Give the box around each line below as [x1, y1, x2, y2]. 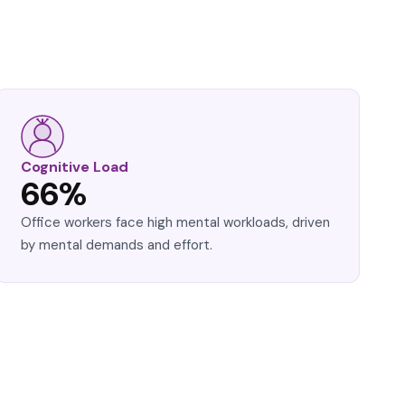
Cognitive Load [21, 157, 128, 176]
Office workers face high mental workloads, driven [21, 213, 330, 231]
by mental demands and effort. [21, 236, 212, 254]
